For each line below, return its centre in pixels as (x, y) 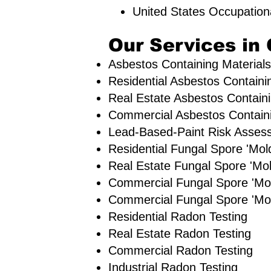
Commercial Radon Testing (181, 250)
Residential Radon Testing (178, 217)
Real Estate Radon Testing (180, 233)
